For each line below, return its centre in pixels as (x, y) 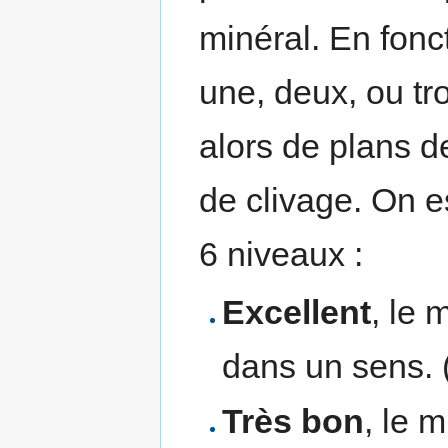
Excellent (296, 311)
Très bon (292, 421)
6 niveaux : (281, 253)
